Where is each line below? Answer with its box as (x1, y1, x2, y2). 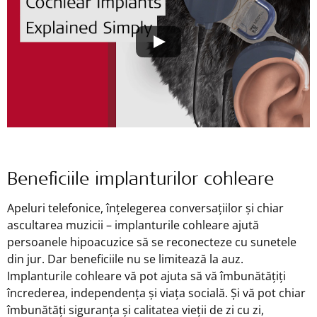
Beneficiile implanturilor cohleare (7, 171, 274, 190)
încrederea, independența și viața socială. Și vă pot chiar (7, 284, 306, 301)
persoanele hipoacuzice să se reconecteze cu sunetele (7, 234, 296, 250)
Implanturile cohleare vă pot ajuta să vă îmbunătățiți (7, 267, 286, 284)
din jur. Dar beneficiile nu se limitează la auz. (7, 250, 243, 267)
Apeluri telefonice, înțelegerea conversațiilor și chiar (7, 200, 284, 216)
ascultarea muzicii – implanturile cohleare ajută (7, 217, 259, 233)
